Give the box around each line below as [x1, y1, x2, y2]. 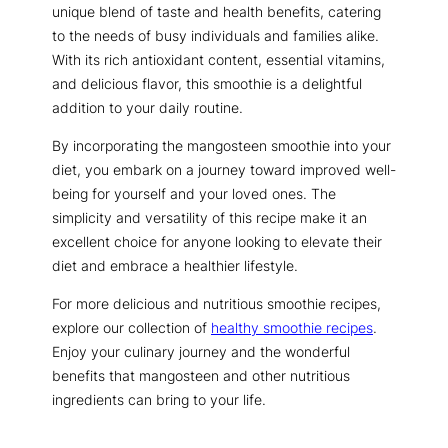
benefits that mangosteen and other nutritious [52, 367, 350, 385]
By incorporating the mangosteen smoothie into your [52, 136, 391, 154]
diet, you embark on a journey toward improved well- [52, 160, 396, 178]
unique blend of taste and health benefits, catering [52, 2, 381, 20]
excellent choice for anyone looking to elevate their [52, 232, 382, 250]
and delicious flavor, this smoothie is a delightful [52, 74, 362, 92]
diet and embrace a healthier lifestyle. [52, 256, 298, 274]
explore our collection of [52, 319, 211, 337]
